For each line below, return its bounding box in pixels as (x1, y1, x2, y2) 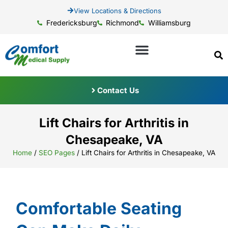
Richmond (106, 18, 139, 27)
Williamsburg (148, 18, 191, 27)
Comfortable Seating (15, 198, 182, 218)
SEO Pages (39, 148, 75, 157)
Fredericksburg (46, 18, 97, 27)
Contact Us (97, 85, 139, 95)
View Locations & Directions (73, 6, 161, 15)
